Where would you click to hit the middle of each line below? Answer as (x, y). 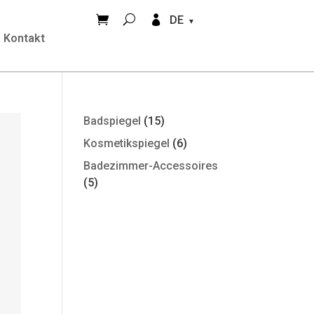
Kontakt (25, 38)
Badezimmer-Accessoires (151, 166)
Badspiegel (112, 121)
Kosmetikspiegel (127, 143)
